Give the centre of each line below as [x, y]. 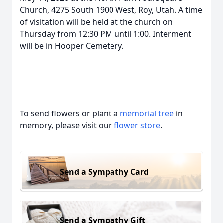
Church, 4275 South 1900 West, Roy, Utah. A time [111, 10]
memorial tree [147, 113]
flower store [137, 125]
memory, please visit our [67, 125]
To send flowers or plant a [70, 113]
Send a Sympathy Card [104, 171]
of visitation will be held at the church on [96, 22]
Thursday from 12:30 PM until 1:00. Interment [106, 34]
